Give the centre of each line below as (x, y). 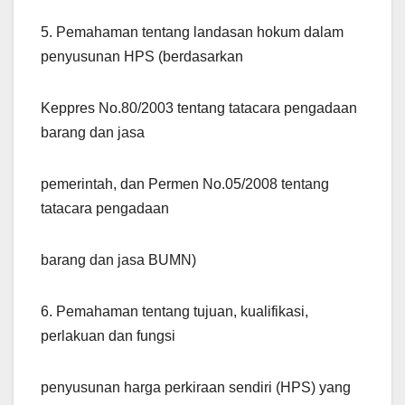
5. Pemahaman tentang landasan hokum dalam (192, 33)
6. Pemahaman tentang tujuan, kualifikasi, (174, 312)
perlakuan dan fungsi (108, 336)
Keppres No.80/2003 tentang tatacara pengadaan (199, 108)
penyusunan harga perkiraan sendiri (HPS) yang (196, 388)
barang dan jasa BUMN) (118, 260)
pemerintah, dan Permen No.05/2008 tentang (185, 184)
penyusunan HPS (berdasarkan (142, 57)
